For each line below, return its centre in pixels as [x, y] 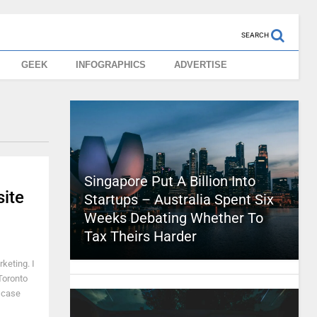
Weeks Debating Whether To [173, 218]
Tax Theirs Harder [140, 236]
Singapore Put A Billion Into [169, 181]
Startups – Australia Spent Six [179, 200]
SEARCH [255, 35]
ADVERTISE [201, 65]
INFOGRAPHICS [111, 65]
